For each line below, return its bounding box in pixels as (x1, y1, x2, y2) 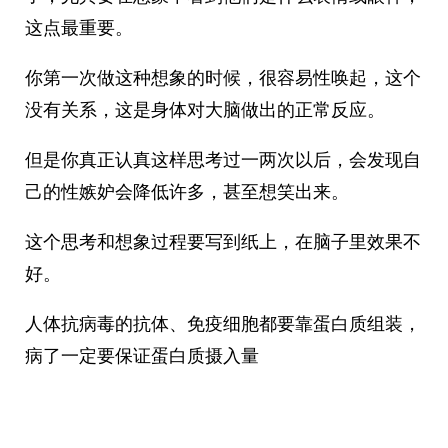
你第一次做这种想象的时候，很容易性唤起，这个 (25, 64, 421, 90)
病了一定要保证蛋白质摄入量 (25, 342, 259, 368)
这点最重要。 (25, 14, 133, 40)
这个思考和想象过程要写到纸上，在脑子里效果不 (25, 228, 421, 254)
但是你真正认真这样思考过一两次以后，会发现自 (25, 146, 421, 172)
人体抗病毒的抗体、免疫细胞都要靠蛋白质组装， (25, 310, 421, 336)
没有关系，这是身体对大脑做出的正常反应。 (25, 96, 385, 122)
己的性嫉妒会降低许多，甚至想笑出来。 (25, 178, 349, 204)
